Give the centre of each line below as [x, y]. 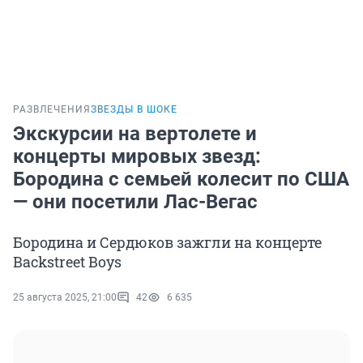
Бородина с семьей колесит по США [181, 179]
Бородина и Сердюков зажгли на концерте [167, 243]
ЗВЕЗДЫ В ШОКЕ [134, 110]
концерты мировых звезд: [137, 157]
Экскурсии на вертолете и [135, 134]
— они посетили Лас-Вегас [135, 202]
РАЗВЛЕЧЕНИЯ [52, 110]
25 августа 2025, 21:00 [65, 298]
